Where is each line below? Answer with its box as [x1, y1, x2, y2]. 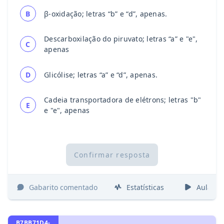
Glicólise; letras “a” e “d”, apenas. [44, 69, 157, 79]
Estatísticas [126, 182, 164, 192]
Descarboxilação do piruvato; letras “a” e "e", [44, 34, 198, 44]
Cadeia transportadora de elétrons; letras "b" [44, 95, 201, 105]
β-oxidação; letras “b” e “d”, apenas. [44, 8, 167, 18]
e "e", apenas [44, 105, 90, 115]
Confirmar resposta [73, 149, 150, 159]
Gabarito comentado [29, 182, 97, 192]
